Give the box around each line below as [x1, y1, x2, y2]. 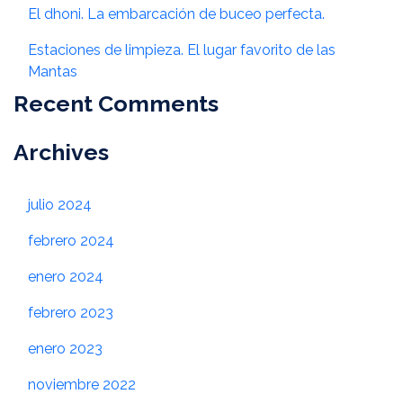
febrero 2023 [28, 304, 113, 322]
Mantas [28, 63, 77, 81]
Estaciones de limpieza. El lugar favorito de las [28, 41, 336, 59]
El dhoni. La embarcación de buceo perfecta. [28, 5, 325, 23]
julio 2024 [28, 196, 92, 214]
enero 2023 [28, 340, 103, 358]
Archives [13, 139, 109, 166]
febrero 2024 [28, 232, 114, 250]
